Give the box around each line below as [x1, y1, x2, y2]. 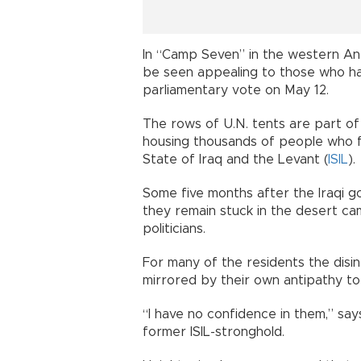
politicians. [143, 222, 205, 236]
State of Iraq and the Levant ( [143, 153, 328, 167]
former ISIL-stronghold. [143, 326, 284, 339]
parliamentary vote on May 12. [143, 84, 329, 98]
